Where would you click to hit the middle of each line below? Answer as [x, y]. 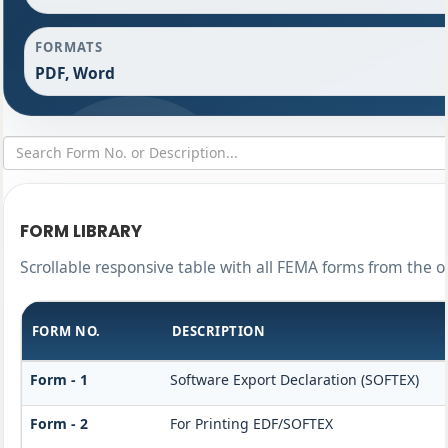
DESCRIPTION [218, 331]
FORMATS [69, 47]
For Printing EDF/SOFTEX [251, 424]
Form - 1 [58, 380]
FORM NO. [66, 331]
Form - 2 [58, 424]
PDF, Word [74, 73]
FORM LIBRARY [80, 231]
